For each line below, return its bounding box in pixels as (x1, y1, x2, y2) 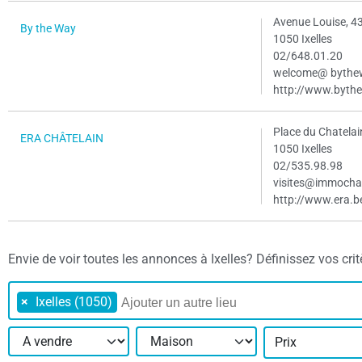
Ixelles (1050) (36, 293, 112, 309)
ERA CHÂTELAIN (20, 132, 103, 146)
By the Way (20, 22, 76, 36)
